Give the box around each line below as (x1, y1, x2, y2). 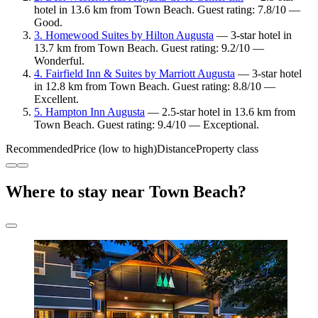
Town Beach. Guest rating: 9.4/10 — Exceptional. (34, 119, 259, 131)
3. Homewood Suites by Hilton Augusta (34, 29, 214, 42)
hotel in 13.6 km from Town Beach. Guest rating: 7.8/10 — (34, 4, 300, 16)
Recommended (6, 143, 73, 155)
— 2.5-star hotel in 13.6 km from (145, 106, 295, 119)
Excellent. (34, 93, 79, 106)
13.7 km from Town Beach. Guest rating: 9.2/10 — (34, 42, 264, 55)
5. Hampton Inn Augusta (34, 106, 145, 119)
